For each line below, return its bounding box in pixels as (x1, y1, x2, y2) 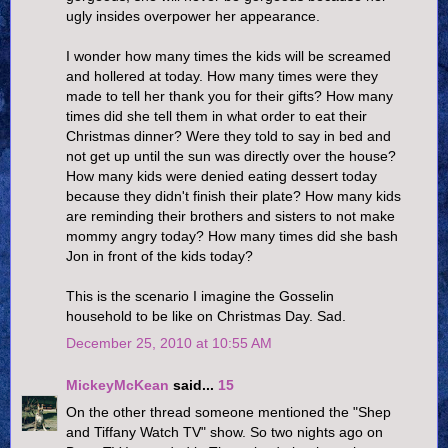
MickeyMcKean (66, 376, 169, 393)
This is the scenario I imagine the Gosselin (66, 287, 334, 304)
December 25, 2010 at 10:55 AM (66, 335, 272, 352)
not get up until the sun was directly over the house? (66, 147, 396, 164)
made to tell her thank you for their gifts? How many (66, 87, 393, 104)
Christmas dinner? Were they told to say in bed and (66, 127, 391, 144)
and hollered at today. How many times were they (66, 67, 378, 84)
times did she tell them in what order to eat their (66, 107, 367, 124)
